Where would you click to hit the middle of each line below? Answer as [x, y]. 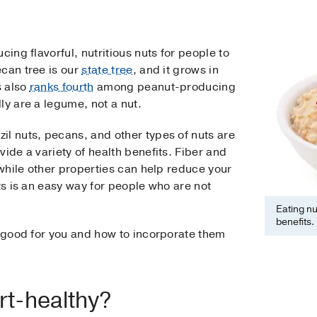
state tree [107, 70]
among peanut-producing [165, 87]
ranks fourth [62, 87]
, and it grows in [176, 70]
